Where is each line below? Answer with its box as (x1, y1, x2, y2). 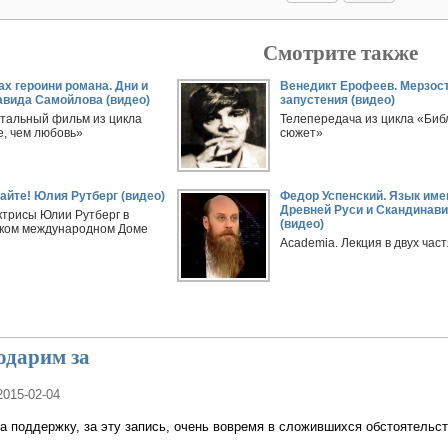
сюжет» (279, 126, 323, 140)
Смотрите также (262, 37, 418, 68)
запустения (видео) (279, 93, 395, 107)
